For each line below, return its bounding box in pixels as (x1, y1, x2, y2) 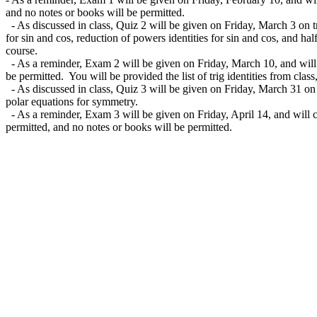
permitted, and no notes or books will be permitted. (6, 121, 232, 133)
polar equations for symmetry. (6, 96, 138, 108)
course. (6, 45, 38, 57)
